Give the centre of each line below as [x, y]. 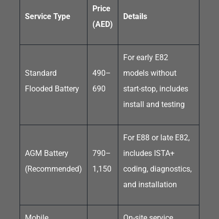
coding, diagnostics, [157, 169]
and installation [150, 184]
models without [150, 73]
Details [135, 16]
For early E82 [146, 57]
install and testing [154, 104]
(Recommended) [54, 169]
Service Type [48, 16]
